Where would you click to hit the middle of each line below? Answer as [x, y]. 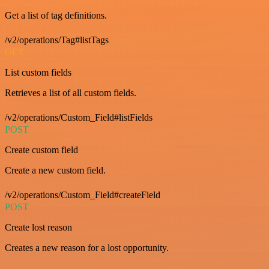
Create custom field [41, 150]
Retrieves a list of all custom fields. [71, 93]
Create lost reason [38, 227]
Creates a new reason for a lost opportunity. [87, 248]
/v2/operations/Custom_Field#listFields [79, 117]
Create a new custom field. [55, 170]
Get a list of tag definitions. [56, 15]
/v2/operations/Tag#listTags [57, 40]
